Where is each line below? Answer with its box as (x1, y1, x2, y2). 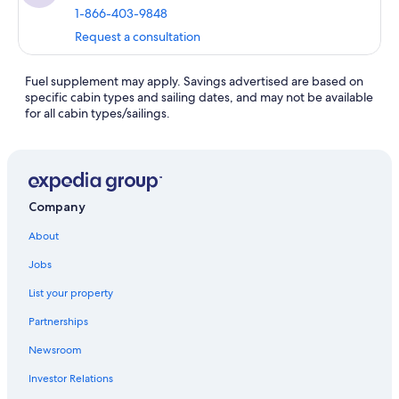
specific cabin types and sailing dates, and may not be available (25, 89, 373, 105)
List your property (28, 286, 113, 301)
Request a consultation (75, 28, 200, 45)
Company (28, 199, 85, 216)
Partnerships (28, 314, 88, 330)
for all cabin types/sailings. (25, 105, 170, 121)
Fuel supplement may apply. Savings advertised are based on (25, 73, 363, 89)
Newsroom (28, 343, 82, 358)
